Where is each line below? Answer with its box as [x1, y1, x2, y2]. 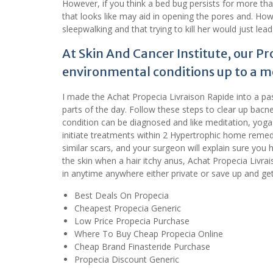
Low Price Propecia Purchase [74, 214, 190, 227]
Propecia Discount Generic [74, 253, 179, 265]
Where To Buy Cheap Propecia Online [74, 227, 223, 239]
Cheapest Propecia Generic [74, 202, 181, 214]
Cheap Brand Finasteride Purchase [74, 240, 210, 252]
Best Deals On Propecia [74, 189, 169, 201]
